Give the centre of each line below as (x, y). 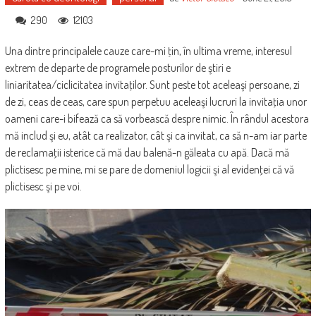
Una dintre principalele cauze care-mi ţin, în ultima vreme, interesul (148, 51)
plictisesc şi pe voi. (43, 187)
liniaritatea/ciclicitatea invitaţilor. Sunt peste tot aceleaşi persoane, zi (152, 85)
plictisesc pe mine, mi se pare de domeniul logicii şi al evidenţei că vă (149, 170)
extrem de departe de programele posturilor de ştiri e (117, 68)
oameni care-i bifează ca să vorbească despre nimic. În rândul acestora (157, 119)
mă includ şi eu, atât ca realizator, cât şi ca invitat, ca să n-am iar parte (156, 136)
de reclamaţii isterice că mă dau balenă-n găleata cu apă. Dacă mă (147, 153)
